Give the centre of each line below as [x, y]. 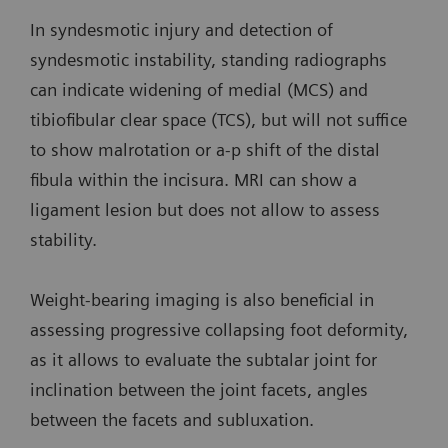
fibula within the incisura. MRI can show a [193, 179]
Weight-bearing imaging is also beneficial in [202, 299]
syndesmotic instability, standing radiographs [208, 59]
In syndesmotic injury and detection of [181, 29]
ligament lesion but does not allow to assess [205, 209]
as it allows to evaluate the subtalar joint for [203, 359]
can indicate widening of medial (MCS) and [199, 89]
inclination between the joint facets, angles [199, 389]
